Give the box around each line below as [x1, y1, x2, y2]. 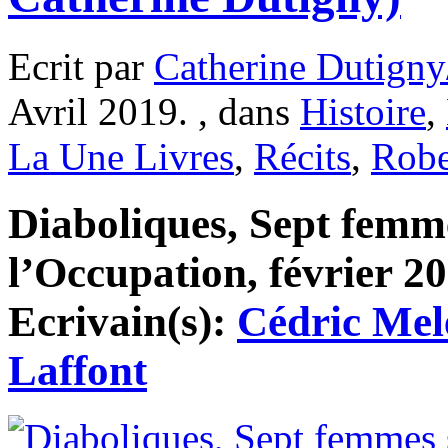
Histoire [300, 90, 426, 134]
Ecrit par [8, 45, 154, 89]
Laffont [8, 346, 147, 394]
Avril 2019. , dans [8, 90, 300, 134]
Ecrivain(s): [8, 297, 237, 345]
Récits [254, 135, 351, 179]
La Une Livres [8, 135, 234, 179]
